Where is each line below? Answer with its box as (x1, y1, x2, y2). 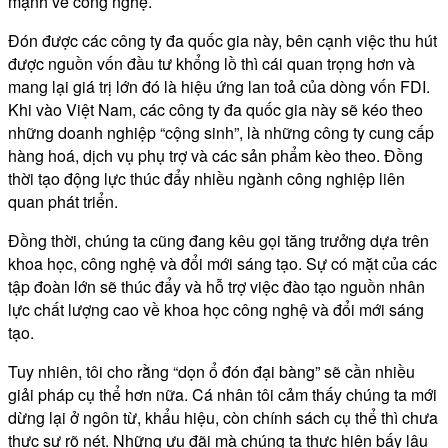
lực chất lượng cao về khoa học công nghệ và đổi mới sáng (8, 297, 424, 321)
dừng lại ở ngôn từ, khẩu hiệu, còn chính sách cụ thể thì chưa (8, 405, 438, 429)
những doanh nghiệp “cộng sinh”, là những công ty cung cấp (8, 120, 434, 144)
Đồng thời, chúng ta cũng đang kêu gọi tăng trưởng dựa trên (8, 228, 429, 252)
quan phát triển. (8, 189, 118, 213)
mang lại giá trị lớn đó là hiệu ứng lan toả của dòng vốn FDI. (8, 74, 430, 98)
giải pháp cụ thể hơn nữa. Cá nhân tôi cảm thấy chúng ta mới (8, 382, 437, 406)
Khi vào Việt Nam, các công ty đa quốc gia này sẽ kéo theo (8, 97, 423, 121)
